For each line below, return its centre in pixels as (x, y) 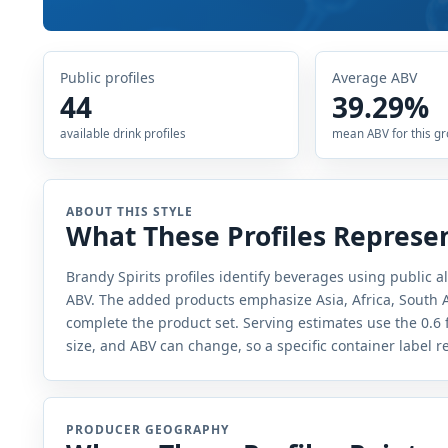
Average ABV (375, 78)
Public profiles (107, 78)
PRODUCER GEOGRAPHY (147, 430)
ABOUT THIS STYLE (129, 212)
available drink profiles (122, 133)
